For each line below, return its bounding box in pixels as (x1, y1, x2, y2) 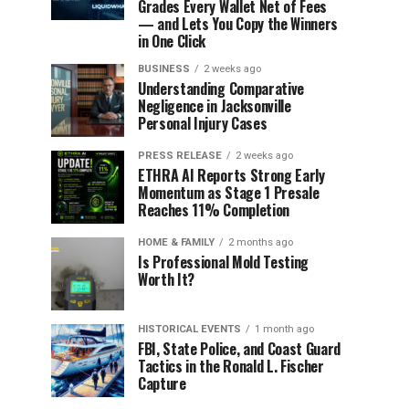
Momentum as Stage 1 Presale (138, 182, 320, 204)
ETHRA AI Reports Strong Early (138, 164, 325, 186)
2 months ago (228, 236, 293, 248)
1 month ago (255, 323, 314, 335)
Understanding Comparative (138, 78, 304, 100)
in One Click (138, 30, 206, 52)
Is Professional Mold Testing (138, 251, 309, 273)
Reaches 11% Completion (138, 199, 289, 221)
